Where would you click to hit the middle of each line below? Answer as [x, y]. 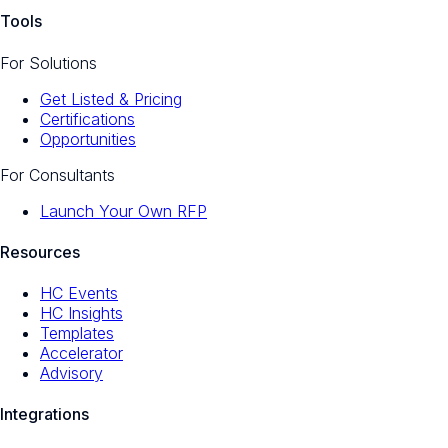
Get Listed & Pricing [111, 98]
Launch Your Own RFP [123, 210]
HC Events [79, 293]
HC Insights [81, 313]
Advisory [71, 373]
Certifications [87, 118]
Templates [77, 333]
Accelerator [81, 353]
